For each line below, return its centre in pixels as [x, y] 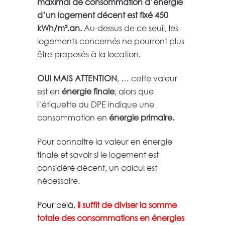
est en [49, 91]
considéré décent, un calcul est [97, 167]
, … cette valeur [147, 78]
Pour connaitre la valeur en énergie [105, 141]
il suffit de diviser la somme [127, 204]
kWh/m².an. [61, 28]
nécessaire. [59, 180]
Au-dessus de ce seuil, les [131, 28]
